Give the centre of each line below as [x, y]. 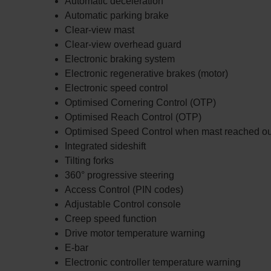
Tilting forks [89, 161]
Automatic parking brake [117, 15]
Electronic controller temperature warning [153, 262]
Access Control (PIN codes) [124, 190]
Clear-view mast [100, 30]
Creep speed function [111, 219]
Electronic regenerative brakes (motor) [146, 73]
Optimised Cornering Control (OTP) [140, 103]
